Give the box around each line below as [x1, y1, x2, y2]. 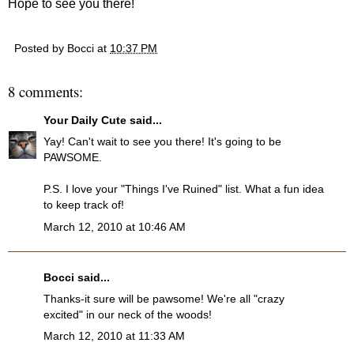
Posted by [14, 41, 67, 55]
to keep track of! [43, 198, 124, 212]
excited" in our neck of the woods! [43, 307, 212, 321]
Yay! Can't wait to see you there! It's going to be [43, 135, 281, 149]
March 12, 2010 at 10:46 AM [43, 220, 186, 233]
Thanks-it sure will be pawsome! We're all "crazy [43, 292, 284, 305]
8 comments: [8, 81, 83, 101]
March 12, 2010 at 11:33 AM [43, 330, 185, 343]
